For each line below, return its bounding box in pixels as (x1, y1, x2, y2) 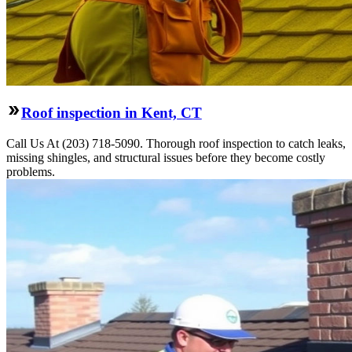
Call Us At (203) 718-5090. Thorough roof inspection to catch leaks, (6, 136, 346, 150)
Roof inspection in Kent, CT (20, 104, 202, 122)
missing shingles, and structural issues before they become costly (6, 150, 325, 164)
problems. (6, 164, 55, 178)
